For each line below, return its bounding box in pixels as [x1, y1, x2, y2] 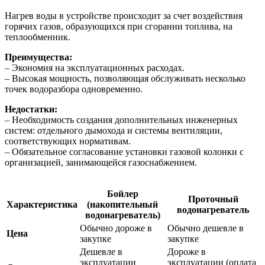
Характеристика [7, 199, 77, 210]
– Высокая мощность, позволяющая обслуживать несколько [5, 73, 245, 84]
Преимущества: [5, 52, 72, 63]
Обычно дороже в [80, 223, 152, 234]
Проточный [188, 194, 238, 205]
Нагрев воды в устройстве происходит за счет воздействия [5, 11, 243, 21]
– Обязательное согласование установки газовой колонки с [5, 147, 244, 157]
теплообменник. [5, 32, 70, 43]
